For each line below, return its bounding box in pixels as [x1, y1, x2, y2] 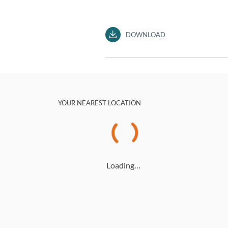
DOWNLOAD [126, 30, 166, 39]
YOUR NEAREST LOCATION [58, 98, 141, 107]
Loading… [106, 160, 141, 170]
